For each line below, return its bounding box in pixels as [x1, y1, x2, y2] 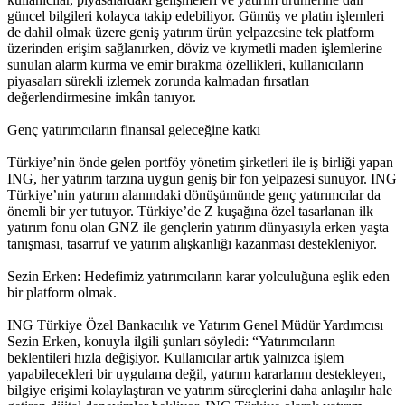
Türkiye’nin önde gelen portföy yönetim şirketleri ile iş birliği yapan [7, 155, 393, 171]
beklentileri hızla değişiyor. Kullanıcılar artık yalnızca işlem [7, 350, 344, 366]
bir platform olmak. [7, 285, 117, 301]
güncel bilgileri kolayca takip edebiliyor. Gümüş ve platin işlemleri [7, 8, 384, 24]
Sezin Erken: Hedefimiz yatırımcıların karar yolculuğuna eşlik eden [7, 268, 390, 285]
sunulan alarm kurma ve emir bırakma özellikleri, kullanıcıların [7, 57, 363, 73]
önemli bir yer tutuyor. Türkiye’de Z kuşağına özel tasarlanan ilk [7, 203, 373, 220]
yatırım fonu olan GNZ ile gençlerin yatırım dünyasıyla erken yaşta [7, 220, 389, 236]
